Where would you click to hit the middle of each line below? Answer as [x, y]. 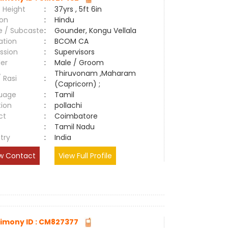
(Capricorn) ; [78, 84]
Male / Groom [81, 63]
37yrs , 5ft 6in [78, 9]
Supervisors [75, 52]
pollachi [70, 105]
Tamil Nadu [75, 127]
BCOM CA [72, 41]
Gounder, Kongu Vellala [96, 31]
